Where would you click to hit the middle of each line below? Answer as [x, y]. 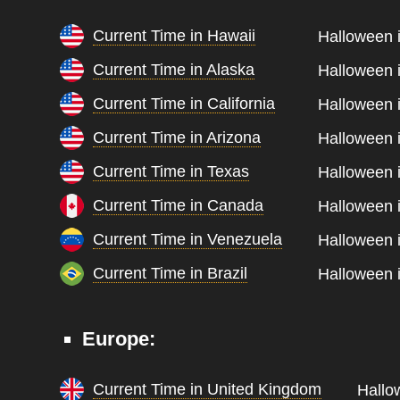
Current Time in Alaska [174, 70]
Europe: [119, 339]
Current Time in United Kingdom [208, 389]
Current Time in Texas [171, 171]
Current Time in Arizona [177, 137]
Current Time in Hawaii [175, 36]
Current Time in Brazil [171, 273]
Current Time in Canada [179, 205]
